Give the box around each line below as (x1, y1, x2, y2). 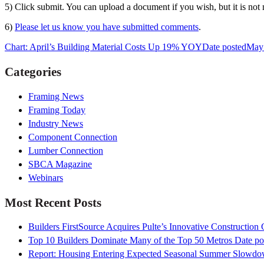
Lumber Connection (28, 145, 103, 156)
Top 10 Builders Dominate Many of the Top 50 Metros (28, 235, 232, 246)
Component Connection (28, 131, 117, 142)
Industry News (28, 118, 83, 128)
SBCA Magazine (28, 159, 92, 169)
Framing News (28, 91, 84, 101)
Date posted (202, 42, 246, 52)
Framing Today (28, 104, 85, 115)
